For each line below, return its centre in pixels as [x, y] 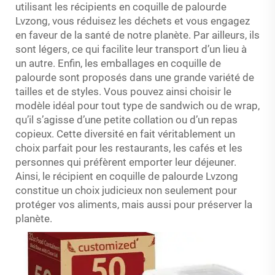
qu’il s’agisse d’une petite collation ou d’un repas [126, 120]
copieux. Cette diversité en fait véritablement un [125, 134]
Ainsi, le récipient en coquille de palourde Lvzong [127, 176]
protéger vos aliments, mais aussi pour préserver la [134, 204]
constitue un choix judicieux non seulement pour [126, 190]
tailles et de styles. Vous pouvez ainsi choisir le [123, 91]
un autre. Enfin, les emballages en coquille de [118, 63]
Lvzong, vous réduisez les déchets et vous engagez [133, 21]
